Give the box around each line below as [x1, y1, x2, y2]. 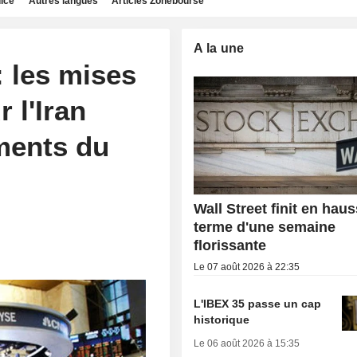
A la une [194, 41, 245, 55]
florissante [194, 237, 267, 254]
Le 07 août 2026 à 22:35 [194, 261, 300, 273]
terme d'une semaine [194, 219, 336, 236]
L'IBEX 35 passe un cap [194, 297, 322, 311]
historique [194, 313, 250, 327]
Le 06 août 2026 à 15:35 [194, 338, 300, 350]
